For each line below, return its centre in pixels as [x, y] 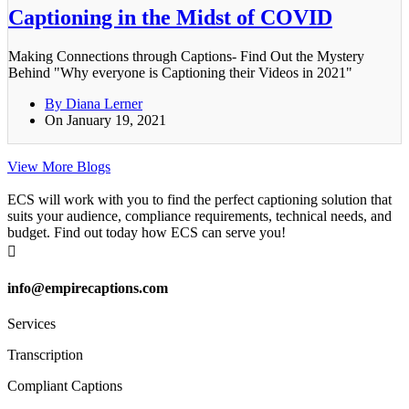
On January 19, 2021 [105, 120]
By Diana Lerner [94, 103]
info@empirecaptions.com [88, 288]
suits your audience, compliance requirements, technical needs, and [199, 215]
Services [31, 324]
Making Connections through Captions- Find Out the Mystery [186, 56]
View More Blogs [59, 166]
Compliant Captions [65, 386]
